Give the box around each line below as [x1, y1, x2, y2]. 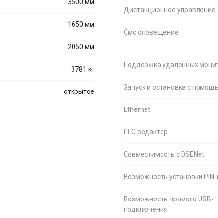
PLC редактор [124, 128, 168, 136]
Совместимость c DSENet [124, 150, 204, 158]
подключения [124, 205, 168, 213]
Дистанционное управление [124, 6, 216, 14]
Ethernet [124, 106, 150, 113]
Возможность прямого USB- [124, 195, 214, 203]
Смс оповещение [124, 28, 179, 36]
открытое [64, 88, 94, 95]
